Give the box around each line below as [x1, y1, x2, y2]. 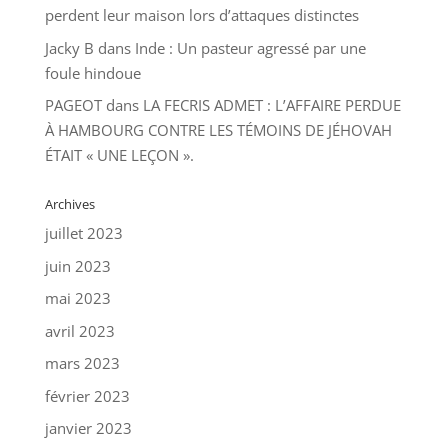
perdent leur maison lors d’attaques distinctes [44, 5, 359, 26]
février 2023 [44, 385, 130, 406]
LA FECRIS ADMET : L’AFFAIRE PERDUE [142, 95, 401, 116]
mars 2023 [44, 353, 120, 374]
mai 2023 [44, 288, 111, 309]
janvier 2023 [44, 418, 132, 439]
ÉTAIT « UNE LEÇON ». [44, 145, 194, 166]
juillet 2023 [44, 223, 123, 244]
